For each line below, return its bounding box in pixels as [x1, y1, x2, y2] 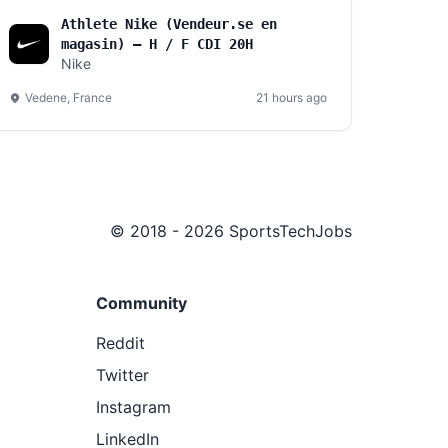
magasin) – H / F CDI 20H [61, 36, 253, 52]
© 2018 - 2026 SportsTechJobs [110, 221, 352, 241]
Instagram [96, 397, 171, 417]
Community [96, 293, 187, 313]
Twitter [96, 365, 149, 385]
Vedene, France [25, 90, 112, 105]
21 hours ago [256, 90, 327, 105]
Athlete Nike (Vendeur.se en [61, 16, 277, 32]
